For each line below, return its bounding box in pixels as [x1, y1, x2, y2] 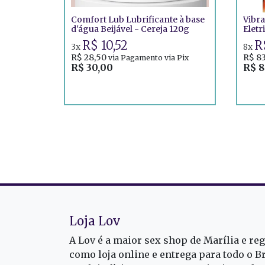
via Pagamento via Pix [108, 53, 189, 62]
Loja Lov [69, 213, 120, 228]
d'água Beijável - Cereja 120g [71, 23, 189, 34]
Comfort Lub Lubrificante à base [71, 14, 205, 25]
